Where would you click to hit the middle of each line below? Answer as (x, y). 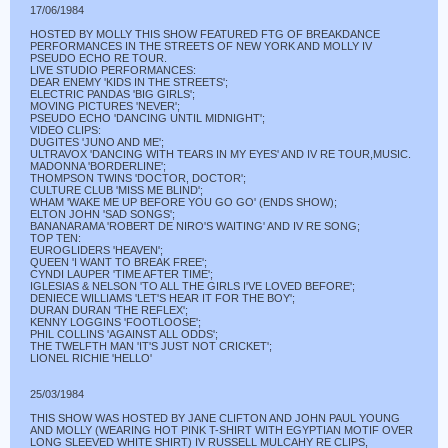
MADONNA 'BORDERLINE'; (98, 166)
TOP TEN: (55, 238)
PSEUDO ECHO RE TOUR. (98, 58)
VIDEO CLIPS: (65, 130)
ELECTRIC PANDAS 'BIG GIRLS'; (112, 94)
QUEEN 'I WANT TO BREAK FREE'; (118, 262)
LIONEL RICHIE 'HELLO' (91, 358)
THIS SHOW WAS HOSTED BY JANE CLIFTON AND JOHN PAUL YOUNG (215, 418)
